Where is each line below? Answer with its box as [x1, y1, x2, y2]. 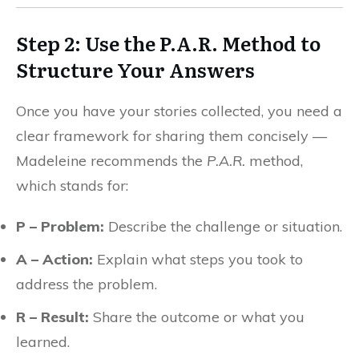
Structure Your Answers [16, 55, 255, 83]
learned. [16, 333, 70, 351]
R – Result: [16, 308, 89, 326]
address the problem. [16, 275, 157, 293]
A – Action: [16, 250, 93, 268]
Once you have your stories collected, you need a [16, 102, 342, 120]
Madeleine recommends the [16, 151, 207, 170]
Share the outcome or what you [89, 308, 305, 326]
